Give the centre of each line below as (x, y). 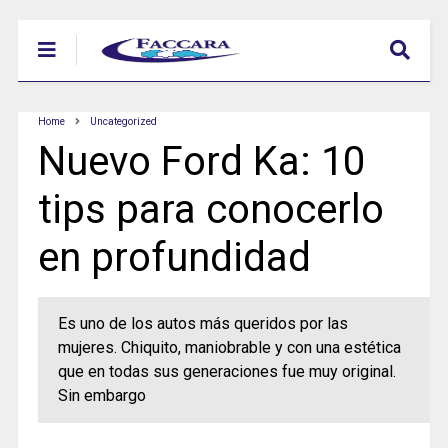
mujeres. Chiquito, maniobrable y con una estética (229, 347)
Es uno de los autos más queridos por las (202, 323)
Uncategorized (123, 121)
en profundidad (174, 257)
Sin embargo (101, 395)
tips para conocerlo (210, 209)
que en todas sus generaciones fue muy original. (226, 371)
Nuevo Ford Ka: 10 (201, 161)
